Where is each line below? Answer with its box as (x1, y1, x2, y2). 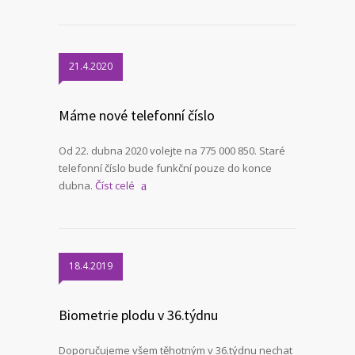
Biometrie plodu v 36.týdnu (59, 306, 218, 325)
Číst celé (95, 178, 135, 193)
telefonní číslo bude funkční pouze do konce (59, 161, 272, 175)
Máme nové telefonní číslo (59, 106, 215, 124)
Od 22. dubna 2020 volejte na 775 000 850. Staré (59, 143, 285, 158)
